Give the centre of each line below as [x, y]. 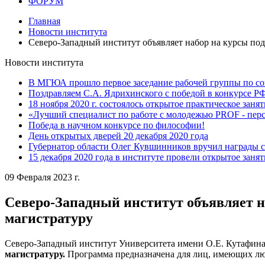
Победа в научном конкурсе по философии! [117, 125]
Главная [44, 21]
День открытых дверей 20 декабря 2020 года [118, 136]
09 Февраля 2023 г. [42, 177]
